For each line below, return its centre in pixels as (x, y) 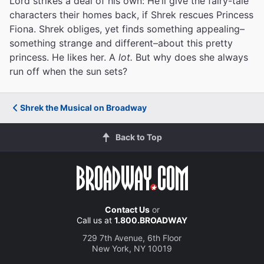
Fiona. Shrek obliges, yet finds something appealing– (127, 29)
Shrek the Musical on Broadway (83, 108)
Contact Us (127, 209)
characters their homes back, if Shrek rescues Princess (131, 15)
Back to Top (138, 137)
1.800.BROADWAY (151, 220)
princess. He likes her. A (64, 57)
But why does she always (190, 57)
